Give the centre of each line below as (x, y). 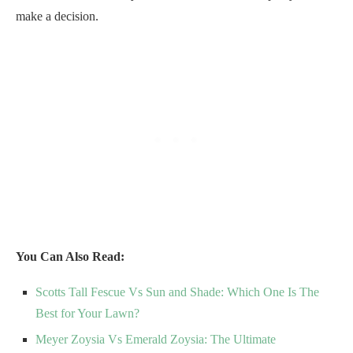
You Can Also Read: (70, 256)
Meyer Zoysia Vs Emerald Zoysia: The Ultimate (156, 339)
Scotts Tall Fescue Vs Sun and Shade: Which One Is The (177, 292)
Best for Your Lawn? (87, 313)
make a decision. (57, 16)
